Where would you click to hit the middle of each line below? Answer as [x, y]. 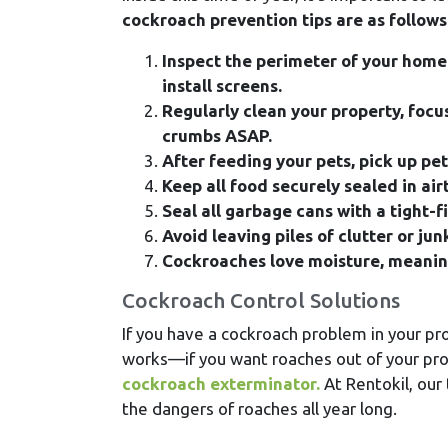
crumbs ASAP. [217, 135]
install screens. [222, 85]
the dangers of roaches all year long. [259, 408]
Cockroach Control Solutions [261, 300]
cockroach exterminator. [221, 383]
